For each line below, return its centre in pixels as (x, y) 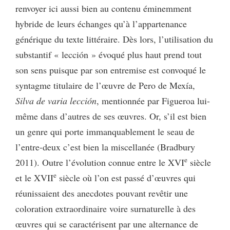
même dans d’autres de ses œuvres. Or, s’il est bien (111, 116)
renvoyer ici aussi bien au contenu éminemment (103, 8)
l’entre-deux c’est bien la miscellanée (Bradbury (105, 147)
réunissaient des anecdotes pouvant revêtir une (102, 193)
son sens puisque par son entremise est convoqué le (111, 70)
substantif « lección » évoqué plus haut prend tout (109, 54)
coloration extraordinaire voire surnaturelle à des (106, 208)
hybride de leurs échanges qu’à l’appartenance (101, 23)
